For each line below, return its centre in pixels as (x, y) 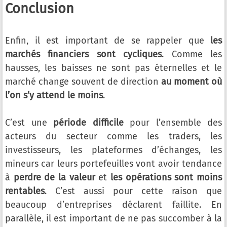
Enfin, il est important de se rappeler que (108, 41)
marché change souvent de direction (83, 82)
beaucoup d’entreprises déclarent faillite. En (113, 205)
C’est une (29, 123)
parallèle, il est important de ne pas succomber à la (113, 219)
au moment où (192, 82)
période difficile (88, 123)
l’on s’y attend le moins (54, 96)
